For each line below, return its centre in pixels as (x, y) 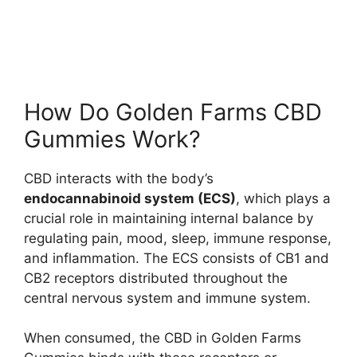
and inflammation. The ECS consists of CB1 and (177, 258)
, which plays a (283, 198)
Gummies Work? (112, 139)
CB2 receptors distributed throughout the (156, 278)
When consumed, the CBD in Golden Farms (163, 338)
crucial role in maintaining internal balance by (169, 218)
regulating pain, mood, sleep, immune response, (178, 238)
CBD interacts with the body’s (119, 178)
